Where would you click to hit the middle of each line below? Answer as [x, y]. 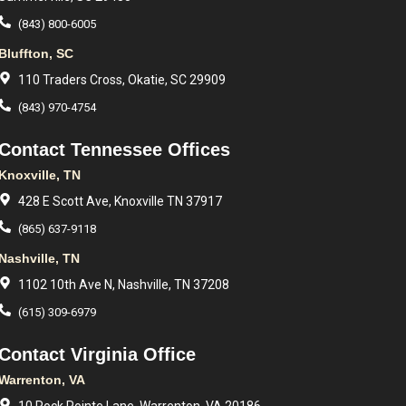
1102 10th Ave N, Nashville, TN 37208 [123, 285]
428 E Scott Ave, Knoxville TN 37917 [120, 201]
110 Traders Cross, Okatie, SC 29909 [121, 80]
